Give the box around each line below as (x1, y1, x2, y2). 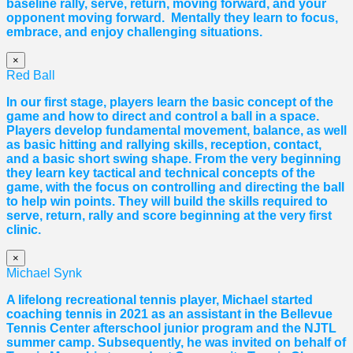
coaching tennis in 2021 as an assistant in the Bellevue (6, 307, 333, 321)
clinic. (6, 222, 41, 236)
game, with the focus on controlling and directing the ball (6, 180, 344, 194)
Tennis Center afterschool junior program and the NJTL (6, 321, 336, 335)
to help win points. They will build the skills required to (6, 194, 328, 208)
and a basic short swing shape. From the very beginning (6, 151, 341, 165)
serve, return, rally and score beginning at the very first (6, 208, 332, 222)
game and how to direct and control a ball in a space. (6, 109, 319, 123)
